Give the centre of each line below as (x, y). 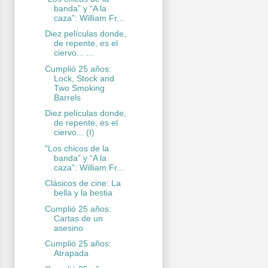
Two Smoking (79, 88)
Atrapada (71, 253)
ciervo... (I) (74, 133)
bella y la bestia (83, 193)
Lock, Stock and (84, 78)
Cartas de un (78, 218)
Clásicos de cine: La (83, 183)
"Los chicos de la (77, 148)
